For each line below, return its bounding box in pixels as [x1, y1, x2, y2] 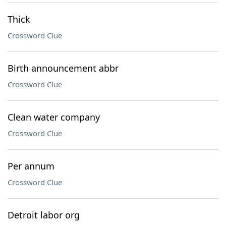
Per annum [8, 160, 54, 172]
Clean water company [8, 111, 100, 123]
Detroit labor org [8, 209, 80, 221]
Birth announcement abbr [8, 62, 119, 74]
